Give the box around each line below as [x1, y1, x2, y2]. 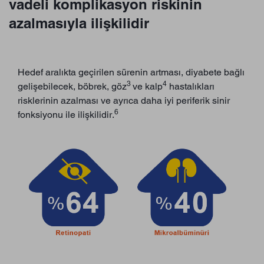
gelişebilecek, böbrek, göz [18, 80, 127, 92]
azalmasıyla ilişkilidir [9, 14, 149, 31]
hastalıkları [167, 80, 214, 92]
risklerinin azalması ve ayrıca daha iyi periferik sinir [18, 94, 230, 106]
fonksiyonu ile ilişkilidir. [18, 108, 114, 120]
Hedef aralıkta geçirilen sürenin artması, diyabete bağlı [18, 66, 245, 78]
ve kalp [133, 80, 163, 92]
